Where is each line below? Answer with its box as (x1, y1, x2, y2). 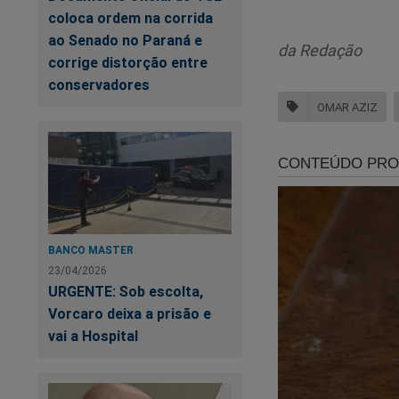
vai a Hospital (48, 326, 138, 345)
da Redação (278, 40, 362, 61)
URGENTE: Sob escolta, (48, 281, 203, 300)
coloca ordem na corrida (48, 8, 213, 27)
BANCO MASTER (48, 242, 134, 256)
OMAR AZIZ (317, 99, 378, 115)
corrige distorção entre (48, 53, 208, 71)
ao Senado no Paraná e (48, 30, 202, 49)
